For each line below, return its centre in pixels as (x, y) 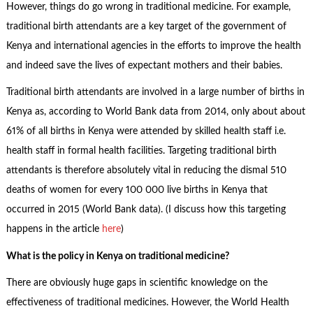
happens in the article (54, 230)
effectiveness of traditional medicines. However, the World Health (147, 303)
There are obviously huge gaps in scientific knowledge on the (137, 283)
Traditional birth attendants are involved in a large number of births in (155, 93)
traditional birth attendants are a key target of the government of (146, 26)
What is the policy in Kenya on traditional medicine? (117, 256)
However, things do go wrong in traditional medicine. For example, (148, 7)
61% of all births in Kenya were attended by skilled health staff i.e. (146, 132)
